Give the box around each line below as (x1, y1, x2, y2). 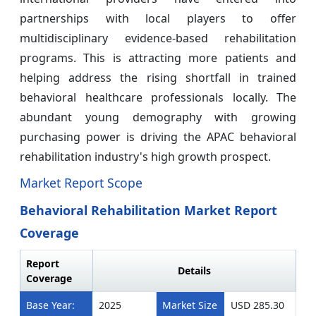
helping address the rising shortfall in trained (20, 69, 296, 85)
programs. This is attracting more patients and (20, 49, 296, 66)
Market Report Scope (20, 174, 142, 191)
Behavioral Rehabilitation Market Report (20, 201, 277, 219)
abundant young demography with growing (20, 109, 296, 125)
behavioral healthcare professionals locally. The (20, 89, 296, 105)
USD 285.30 (231, 298, 284, 312)
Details (178, 263, 211, 277)
